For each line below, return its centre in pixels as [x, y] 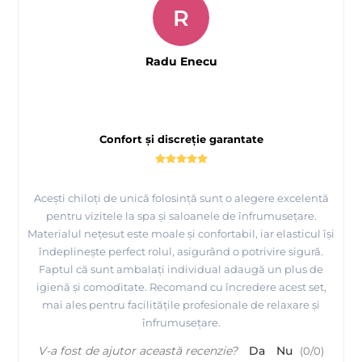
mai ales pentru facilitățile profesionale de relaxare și [181, 305]
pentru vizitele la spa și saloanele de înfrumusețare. [181, 216]
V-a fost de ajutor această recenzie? [138, 351]
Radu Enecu [181, 62]
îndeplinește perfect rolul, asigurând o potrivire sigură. [181, 252]
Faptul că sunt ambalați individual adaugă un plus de [181, 269]
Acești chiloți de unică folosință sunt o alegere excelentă [181, 198]
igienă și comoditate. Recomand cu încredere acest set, [181, 287]
